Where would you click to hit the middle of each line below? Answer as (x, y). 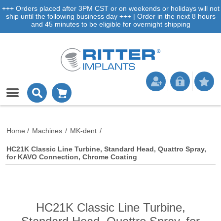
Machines (47, 131)
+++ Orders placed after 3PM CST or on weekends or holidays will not (110, 8)
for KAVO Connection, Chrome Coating (72, 157)
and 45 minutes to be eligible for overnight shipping (110, 24)
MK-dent (84, 131)
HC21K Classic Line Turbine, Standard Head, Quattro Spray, (107, 149)
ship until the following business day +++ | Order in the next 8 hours (110, 16)
